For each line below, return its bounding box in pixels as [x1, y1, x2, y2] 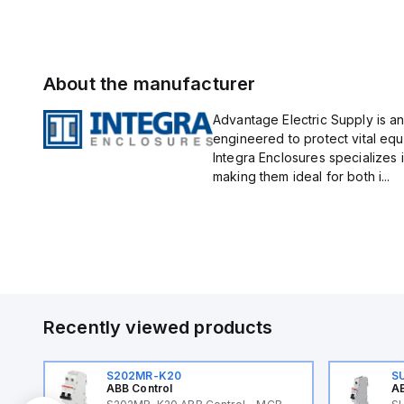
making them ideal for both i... [212, 169, 390, 184]
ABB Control [106, 381, 173, 395]
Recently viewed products [43, 317, 273, 338]
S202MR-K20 [106, 369, 182, 382]
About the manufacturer [43, 73, 256, 95]
